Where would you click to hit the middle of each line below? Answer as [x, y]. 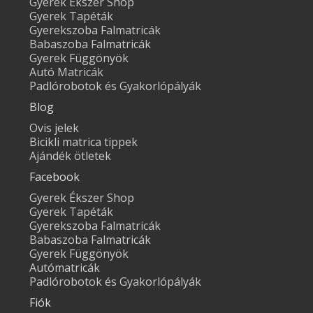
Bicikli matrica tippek [84, 142]
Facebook [55, 177]
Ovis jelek [54, 128]
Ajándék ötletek [71, 156]
